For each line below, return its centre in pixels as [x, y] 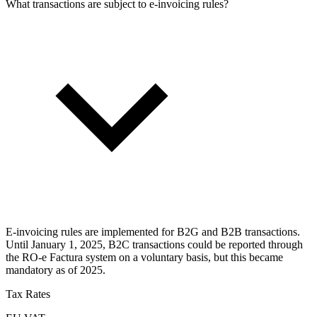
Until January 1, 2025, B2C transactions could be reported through [154, 244]
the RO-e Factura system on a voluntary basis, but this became [144, 257]
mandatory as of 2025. [56, 270]
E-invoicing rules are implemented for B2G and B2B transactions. [153, 231]
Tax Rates [28, 294]
